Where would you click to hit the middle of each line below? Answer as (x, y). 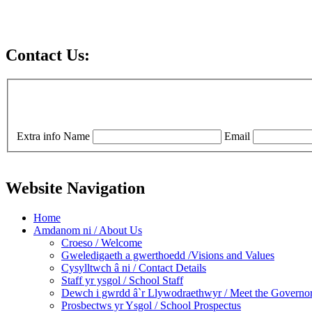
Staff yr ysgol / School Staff (122, 281)
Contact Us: (48, 55)
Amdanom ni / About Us (88, 231)
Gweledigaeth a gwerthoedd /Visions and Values (168, 256)
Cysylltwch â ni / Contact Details (134, 268)
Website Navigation (75, 188)
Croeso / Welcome (102, 243)
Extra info (39, 136)
